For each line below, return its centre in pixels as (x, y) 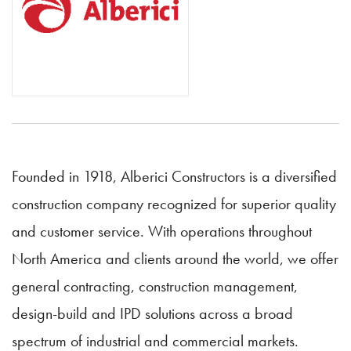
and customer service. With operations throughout (162, 232)
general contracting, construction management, (155, 286)
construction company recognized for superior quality (174, 204)
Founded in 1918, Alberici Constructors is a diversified (174, 177)
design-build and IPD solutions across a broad (152, 314)
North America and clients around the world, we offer (175, 259)
